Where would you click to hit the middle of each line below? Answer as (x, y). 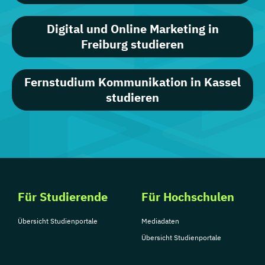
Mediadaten (160, 221)
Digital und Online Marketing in (132, 29)
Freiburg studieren (132, 44)
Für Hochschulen (188, 197)
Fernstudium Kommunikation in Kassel (132, 82)
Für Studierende (63, 197)
